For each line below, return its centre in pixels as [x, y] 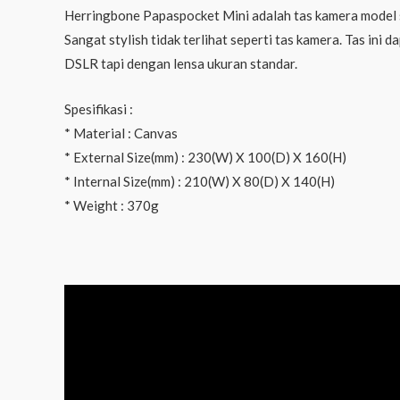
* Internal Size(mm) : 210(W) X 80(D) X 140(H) [200, 182]
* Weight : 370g [112, 206]
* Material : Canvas [121, 133]
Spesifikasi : [99, 109]
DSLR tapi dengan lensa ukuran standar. [181, 64]
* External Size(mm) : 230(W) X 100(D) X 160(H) [205, 158]
